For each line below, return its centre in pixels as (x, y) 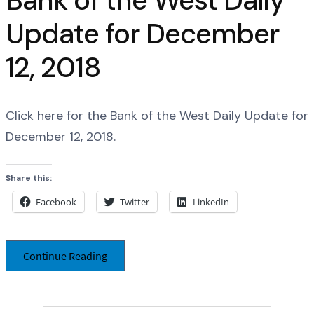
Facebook (56, 202)
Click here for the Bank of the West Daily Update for (157, 116)
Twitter (135, 202)
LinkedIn (211, 202)
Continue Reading (65, 255)
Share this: (29, 178)
